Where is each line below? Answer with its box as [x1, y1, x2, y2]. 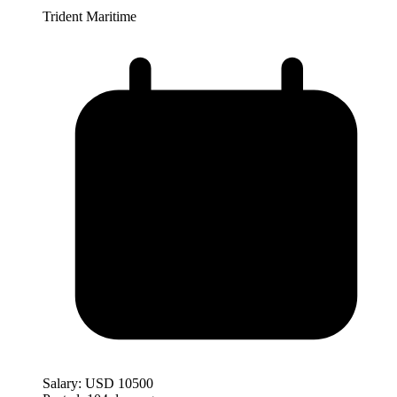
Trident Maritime [43, 8, 136, 24]
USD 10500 [85, 375, 153, 391]
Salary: [43, 375, 82, 391]
